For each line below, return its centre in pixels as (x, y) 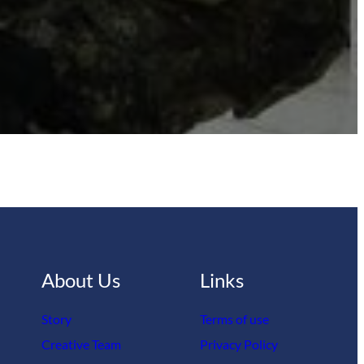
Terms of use (234, 319)
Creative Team (82, 344)
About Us (81, 280)
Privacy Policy (238, 344)
